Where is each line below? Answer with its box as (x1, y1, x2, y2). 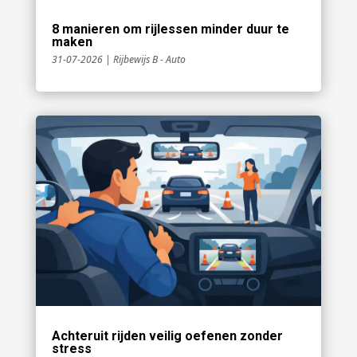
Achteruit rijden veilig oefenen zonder (51, 328, 283, 344)
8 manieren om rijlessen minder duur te (51, 22, 289, 37)
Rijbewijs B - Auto (112, 53, 186, 67)
